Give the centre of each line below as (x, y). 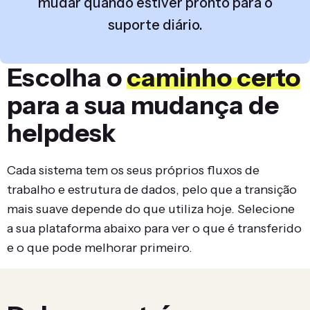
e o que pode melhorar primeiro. (100, 248)
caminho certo (213, 77)
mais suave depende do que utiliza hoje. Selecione (151, 209)
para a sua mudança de (143, 105)
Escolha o (67, 77)
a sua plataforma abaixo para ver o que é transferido (154, 228)
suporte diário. (155, 25)
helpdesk (62, 133)
